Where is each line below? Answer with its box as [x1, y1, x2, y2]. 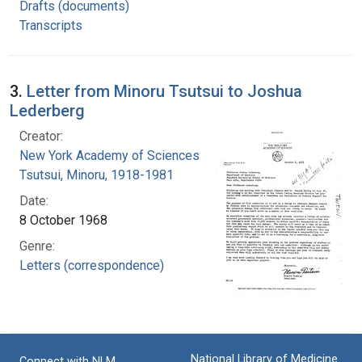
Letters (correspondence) [19, 257, 164, 273]
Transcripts [19, 17, 82, 33]
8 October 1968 [19, 212, 107, 228]
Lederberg [10, 100, 85, 120]
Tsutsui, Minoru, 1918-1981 [19, 166, 174, 183]
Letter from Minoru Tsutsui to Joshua [27, 81, 302, 101]
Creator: [19, 128, 63, 144]
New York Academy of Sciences [19, 147, 200, 163]
